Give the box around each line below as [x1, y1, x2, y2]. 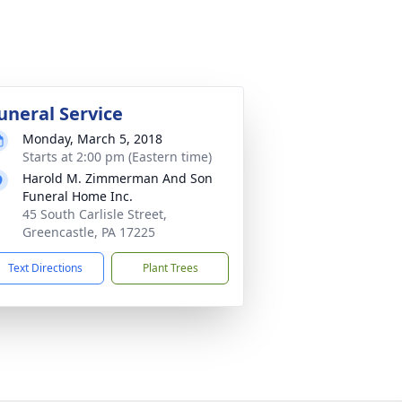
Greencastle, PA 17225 [22, 223, 155, 240]
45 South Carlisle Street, [22, 205, 167, 223]
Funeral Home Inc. [22, 188, 133, 205]
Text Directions [8, 260, 83, 275]
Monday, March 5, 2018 [22, 130, 162, 147]
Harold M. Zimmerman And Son [22, 170, 213, 187]
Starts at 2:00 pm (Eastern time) [22, 148, 212, 165]
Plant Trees [142, 260, 198, 275]
